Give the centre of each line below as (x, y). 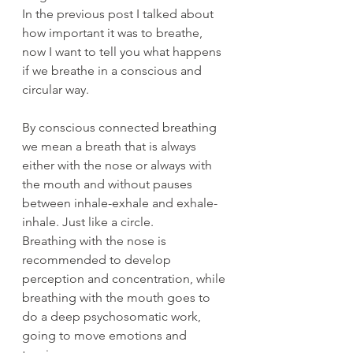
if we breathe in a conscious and (113, 70)
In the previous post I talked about (119, 13)
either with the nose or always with (119, 165)
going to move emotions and (106, 335)
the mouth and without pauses (109, 184)
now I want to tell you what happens (123, 51)
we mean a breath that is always (111, 146)
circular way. (56, 89)
